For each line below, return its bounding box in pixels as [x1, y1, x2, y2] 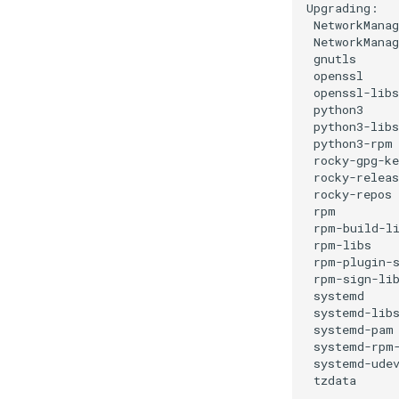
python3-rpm [313, 134, 393, 151]
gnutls [313, 50, 356, 67]
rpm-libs [313, 236, 371, 253]
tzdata [313, 371, 356, 388]
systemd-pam [313, 321, 394, 338]
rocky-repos [313, 185, 392, 202]
